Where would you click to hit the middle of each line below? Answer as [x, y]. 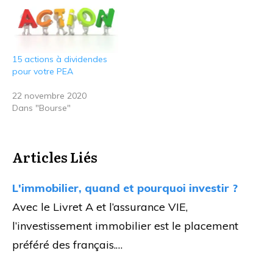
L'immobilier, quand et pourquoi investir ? [125, 188]
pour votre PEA [43, 71]
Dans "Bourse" [41, 108]
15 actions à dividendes [60, 59]
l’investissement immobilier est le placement [125, 225]
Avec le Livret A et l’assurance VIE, [100, 207]
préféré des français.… [67, 244]
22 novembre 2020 [49, 95]
